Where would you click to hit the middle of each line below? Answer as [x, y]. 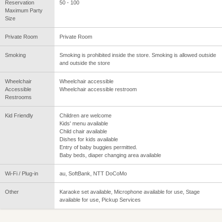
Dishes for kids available [89, 139]
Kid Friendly [19, 116]
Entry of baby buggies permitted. [98, 147]
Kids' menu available [84, 124]
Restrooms [18, 97]
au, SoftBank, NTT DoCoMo [93, 174]
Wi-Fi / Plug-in [22, 174]
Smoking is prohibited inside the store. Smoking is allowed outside [138, 55]
